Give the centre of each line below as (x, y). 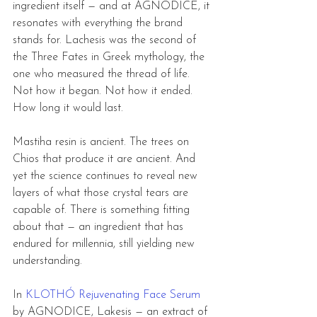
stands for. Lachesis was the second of (106, 41)
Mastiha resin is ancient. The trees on (103, 143)
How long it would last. (68, 109)
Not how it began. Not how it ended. (104, 92)
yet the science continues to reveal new (107, 177)
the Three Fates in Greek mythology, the (110, 58)
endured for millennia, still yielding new (105, 244)
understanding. (47, 261)
